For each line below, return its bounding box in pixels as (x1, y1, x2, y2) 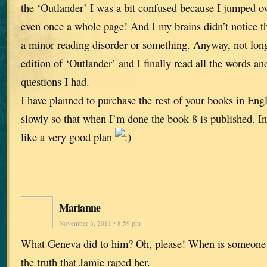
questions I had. (21, 74, 89, 89)
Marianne (59, 200, 100, 216)
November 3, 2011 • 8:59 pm (59, 219, 141, 228)
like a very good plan (21, 129, 115, 145)
